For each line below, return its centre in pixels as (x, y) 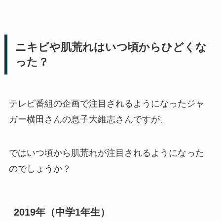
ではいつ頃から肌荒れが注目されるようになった (106, 153)
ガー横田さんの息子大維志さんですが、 (89, 120)
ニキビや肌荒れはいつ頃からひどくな (111, 47)
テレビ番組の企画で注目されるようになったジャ (106, 104)
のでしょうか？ (40, 169)
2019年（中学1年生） (62, 212)
